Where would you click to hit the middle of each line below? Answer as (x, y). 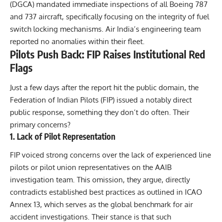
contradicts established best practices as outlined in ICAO (106, 192)
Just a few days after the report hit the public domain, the (104, 87)
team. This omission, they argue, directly (122, 180)
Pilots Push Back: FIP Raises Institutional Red (108, 55)
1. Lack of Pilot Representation (63, 136)
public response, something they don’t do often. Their (100, 112)
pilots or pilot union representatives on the (83, 167)
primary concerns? (40, 124)
